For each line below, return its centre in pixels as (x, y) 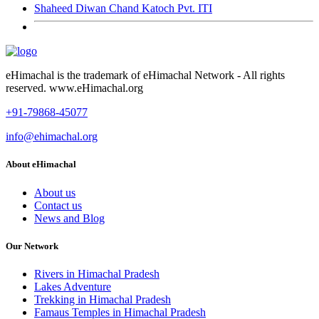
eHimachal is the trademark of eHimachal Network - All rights (145, 75)
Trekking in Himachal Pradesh (103, 299)
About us (55, 192)
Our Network (32, 246)
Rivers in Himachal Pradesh (97, 273)
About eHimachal (41, 164)
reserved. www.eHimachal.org (74, 88)
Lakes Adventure (73, 286)
